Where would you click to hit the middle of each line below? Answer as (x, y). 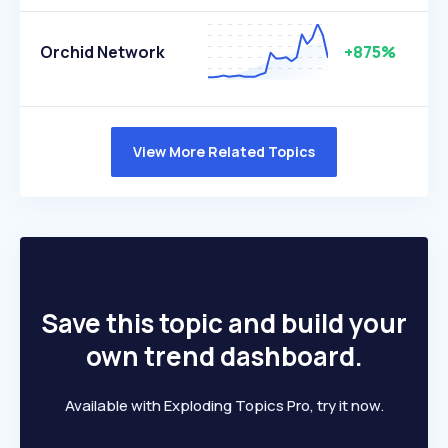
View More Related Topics (224, 151)
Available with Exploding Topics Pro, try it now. (224, 405)
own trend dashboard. (224, 356)
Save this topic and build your (224, 323)
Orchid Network (102, 52)
